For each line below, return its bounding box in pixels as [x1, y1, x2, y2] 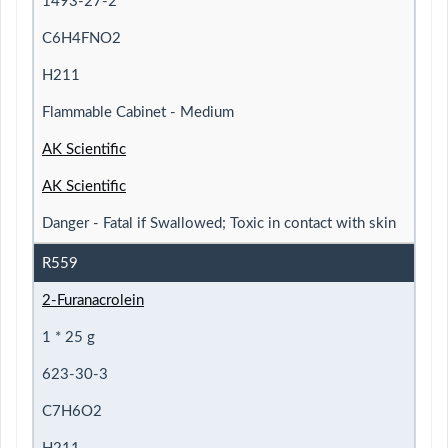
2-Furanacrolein [42, 292, 144, 308]
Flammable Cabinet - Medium [42, 104, 234, 120]
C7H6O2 [42, 403, 102, 419]
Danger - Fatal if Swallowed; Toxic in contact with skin [42, 215, 396, 231]
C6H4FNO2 [42, 30, 121, 46]
